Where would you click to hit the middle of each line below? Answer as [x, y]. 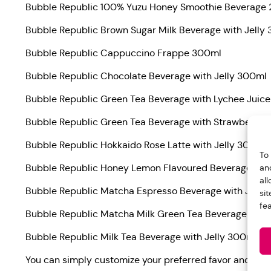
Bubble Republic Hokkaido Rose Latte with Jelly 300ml [146, 145]
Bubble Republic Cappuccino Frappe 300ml [123, 53]
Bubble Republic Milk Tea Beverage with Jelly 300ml [141, 237]
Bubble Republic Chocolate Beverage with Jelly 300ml [146, 76]
